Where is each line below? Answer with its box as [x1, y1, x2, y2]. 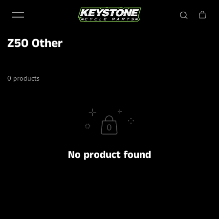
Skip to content [11, 6, 57, 15]
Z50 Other [7, 35, 63, 52]
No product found [68, 148, 151, 162]
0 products [7, 74, 40, 83]
